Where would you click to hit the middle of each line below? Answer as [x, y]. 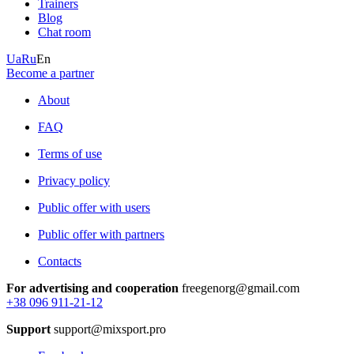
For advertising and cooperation [92, 288]
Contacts [60, 261]
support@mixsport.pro [108, 329]
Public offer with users [94, 207]
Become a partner [50, 73]
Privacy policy [74, 180]
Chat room [64, 32]
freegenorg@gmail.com [239, 288]
